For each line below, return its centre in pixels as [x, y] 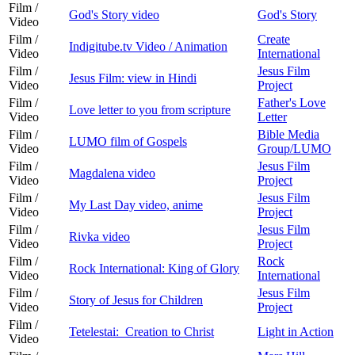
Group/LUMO [294, 148]
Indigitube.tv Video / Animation [148, 46]
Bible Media [288, 134]
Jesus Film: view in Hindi [133, 78]
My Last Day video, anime [136, 204]
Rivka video [99, 236]
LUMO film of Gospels [128, 141]
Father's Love [292, 102]
